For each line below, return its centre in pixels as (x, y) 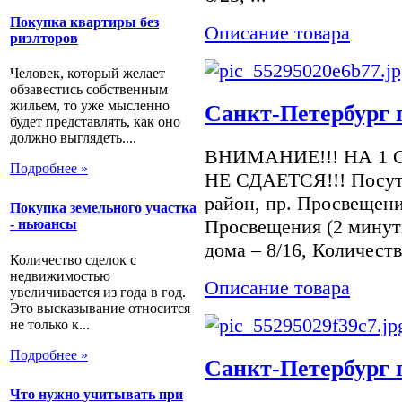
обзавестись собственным (89, 90)
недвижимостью (60, 275)
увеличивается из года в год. (98, 292)
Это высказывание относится (100, 308)
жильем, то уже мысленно (90, 106)
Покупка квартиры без (84, 22)
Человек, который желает (87, 74)
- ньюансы (44, 224)
